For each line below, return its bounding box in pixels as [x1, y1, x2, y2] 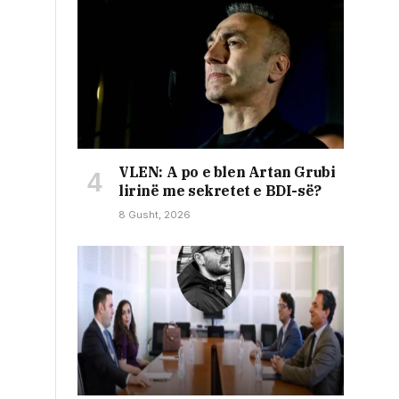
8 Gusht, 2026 [118, 208, 191, 221]
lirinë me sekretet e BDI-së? [118, 181, 322, 199]
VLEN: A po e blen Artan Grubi [118, 162, 336, 181]
